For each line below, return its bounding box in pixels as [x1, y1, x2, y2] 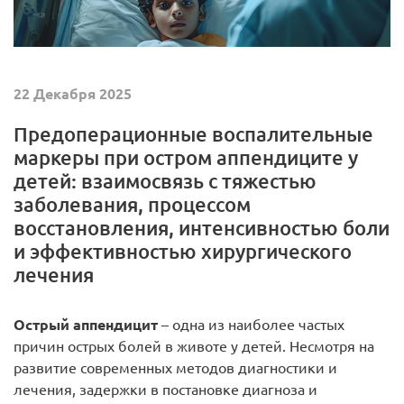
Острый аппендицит [14, 316, 158, 333]
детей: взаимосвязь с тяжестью [14, 169, 317, 192]
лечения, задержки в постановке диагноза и [14, 381, 317, 398]
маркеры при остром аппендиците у [14, 145, 358, 169]
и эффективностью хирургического [14, 239, 352, 262]
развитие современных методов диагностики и [14, 359, 337, 376]
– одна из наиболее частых [158, 316, 344, 333]
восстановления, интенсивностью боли [14, 216, 390, 239]
